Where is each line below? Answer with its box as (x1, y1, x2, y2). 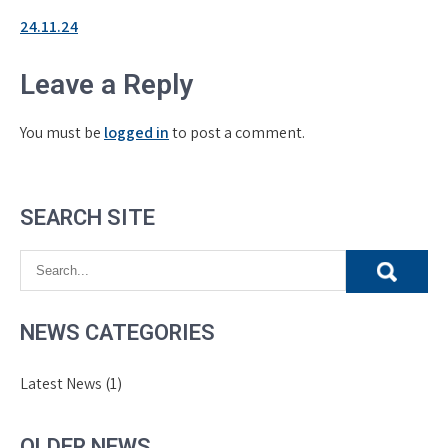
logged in (104, 122, 169, 143)
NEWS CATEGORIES (20, 320, 215, 345)
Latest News (20, 373, 102, 394)
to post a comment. (169, 122, 305, 143)
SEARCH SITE (20, 205, 155, 230)
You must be (20, 122, 104, 143)
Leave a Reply (20, 68, 193, 101)
